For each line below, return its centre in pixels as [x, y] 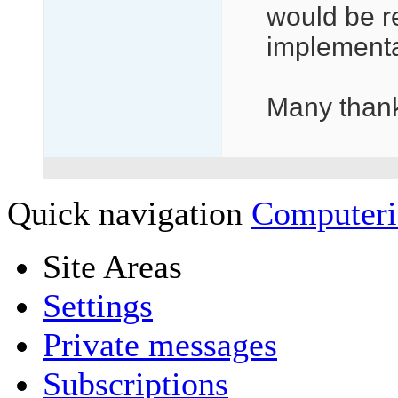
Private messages [160, 344]
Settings [98, 305]
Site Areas [112, 266]
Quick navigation [125, 213]
